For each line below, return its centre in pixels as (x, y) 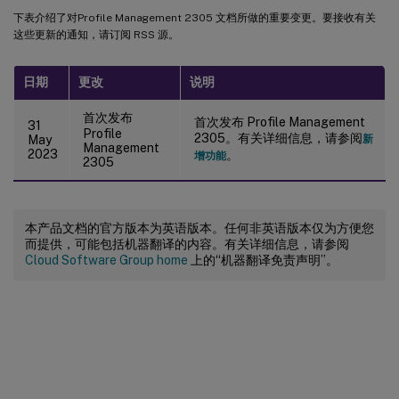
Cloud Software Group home (106, 260)
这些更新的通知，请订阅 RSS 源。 (96, 34)
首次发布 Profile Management (280, 122)
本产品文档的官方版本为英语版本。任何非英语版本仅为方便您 (199, 228)
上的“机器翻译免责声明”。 (263, 260)
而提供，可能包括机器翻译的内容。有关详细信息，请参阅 (187, 244)
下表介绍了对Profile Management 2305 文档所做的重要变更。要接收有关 (195, 17)
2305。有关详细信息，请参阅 (278, 138)
